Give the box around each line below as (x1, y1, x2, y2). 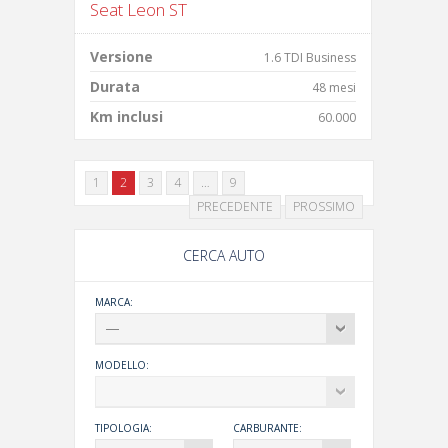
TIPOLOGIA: (95, 421, 152, 435)
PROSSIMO (293, 198, 355, 215)
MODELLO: (95, 358, 149, 372)
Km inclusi (90, 107, 163, 126)
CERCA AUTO (183, 246, 265, 265)
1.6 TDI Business (264, 49, 356, 66)
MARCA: (95, 295, 133, 309)
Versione (90, 47, 153, 66)
